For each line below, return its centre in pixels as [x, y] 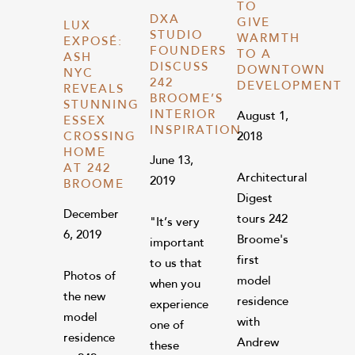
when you [176, 284]
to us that [176, 264]
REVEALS [94, 90]
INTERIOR [183, 115]
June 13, [172, 161]
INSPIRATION [196, 131]
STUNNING [101, 105]
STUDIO [177, 36]
